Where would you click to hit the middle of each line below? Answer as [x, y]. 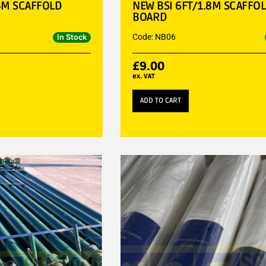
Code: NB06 [154, 37]
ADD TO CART [161, 100]
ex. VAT [144, 76]
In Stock [72, 37]
